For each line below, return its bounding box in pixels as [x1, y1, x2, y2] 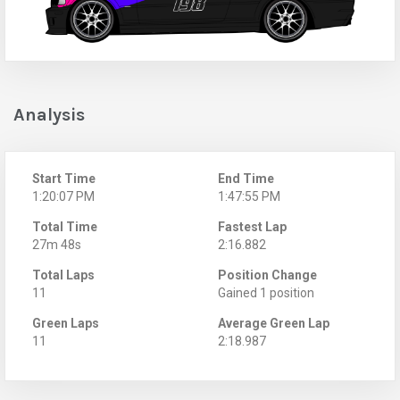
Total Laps [32, 267, 95, 282]
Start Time [32, 171, 96, 186]
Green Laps [32, 315, 99, 330]
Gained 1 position [218, 285, 314, 300]
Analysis [13, 104, 85, 125]
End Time [218, 171, 274, 186]
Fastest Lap [218, 219, 287, 234]
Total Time [32, 219, 97, 234]
